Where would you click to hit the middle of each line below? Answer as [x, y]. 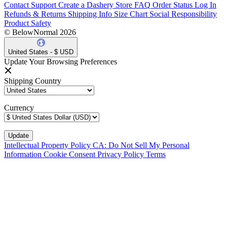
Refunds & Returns [35, 14]
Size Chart [131, 14]
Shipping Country [33, 81]
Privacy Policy [122, 154]
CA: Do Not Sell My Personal [141, 145]
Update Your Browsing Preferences [61, 61]
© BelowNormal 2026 [40, 32]
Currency [19, 107]
